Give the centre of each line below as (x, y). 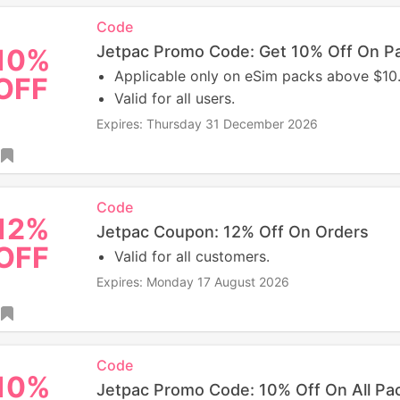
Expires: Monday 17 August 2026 (192, 282)
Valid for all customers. (192, 256)
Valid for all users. (174, 98)
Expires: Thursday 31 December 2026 (207, 124)
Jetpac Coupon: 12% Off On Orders (232, 232)
